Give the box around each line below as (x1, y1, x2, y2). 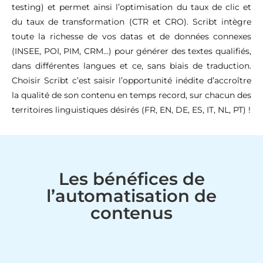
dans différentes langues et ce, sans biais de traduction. (12, 60, 251, 71)
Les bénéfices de (58, 168, 205, 189)
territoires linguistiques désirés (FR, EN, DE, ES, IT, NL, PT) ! (12, 104, 251, 115)
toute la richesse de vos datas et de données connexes (12, 31, 251, 42)
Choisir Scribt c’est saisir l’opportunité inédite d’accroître (12, 75, 251, 86)
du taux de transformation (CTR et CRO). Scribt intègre (12, 16, 251, 27)
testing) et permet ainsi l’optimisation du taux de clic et (12, 1, 251, 12)
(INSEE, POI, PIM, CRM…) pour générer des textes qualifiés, (12, 45, 251, 56)
